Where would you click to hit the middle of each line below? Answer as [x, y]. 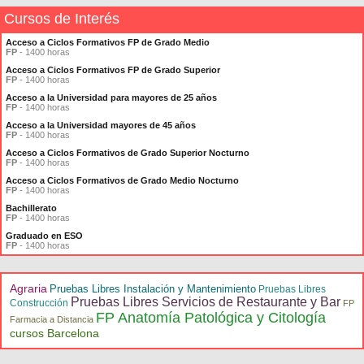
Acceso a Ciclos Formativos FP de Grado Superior [113, 70]
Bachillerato [31, 208]
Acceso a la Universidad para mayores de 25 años [111, 97]
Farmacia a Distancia [52, 319]
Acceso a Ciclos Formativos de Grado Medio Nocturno [122, 180]
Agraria [28, 288]
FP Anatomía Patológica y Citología [211, 318]
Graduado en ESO [44, 236]
